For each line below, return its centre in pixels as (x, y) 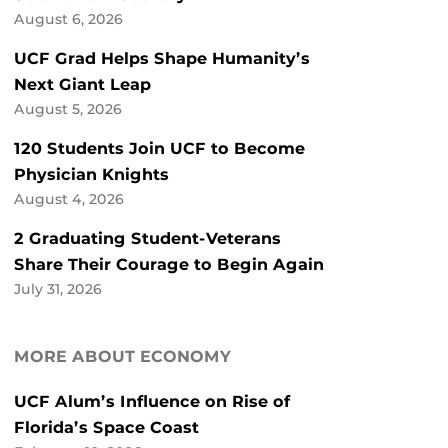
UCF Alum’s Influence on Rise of (152, 402)
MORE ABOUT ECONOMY (122, 357)
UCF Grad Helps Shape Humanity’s (162, 59)
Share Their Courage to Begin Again (169, 265)
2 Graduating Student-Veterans (147, 239)
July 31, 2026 (58, 289)
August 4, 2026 (69, 199)
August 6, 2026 (68, 19)
